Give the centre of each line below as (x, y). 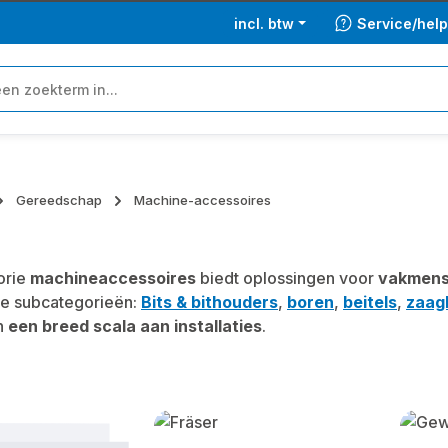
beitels (370, 302)
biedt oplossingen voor (287, 278)
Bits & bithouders (209, 302)
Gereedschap (59, 200)
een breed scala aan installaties (135, 326)
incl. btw (264, 23)
